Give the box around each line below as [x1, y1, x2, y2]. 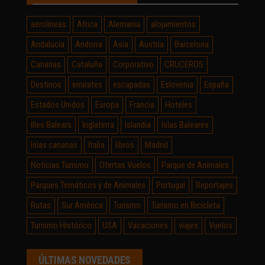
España [204, 79, 229, 90]
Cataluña [72, 59, 102, 70]
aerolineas [31, 18, 66, 30]
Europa [95, 99, 119, 110]
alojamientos [151, 18, 196, 30]
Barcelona [174, 38, 209, 50]
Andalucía [31, 38, 64, 50]
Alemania [108, 18, 140, 30]
